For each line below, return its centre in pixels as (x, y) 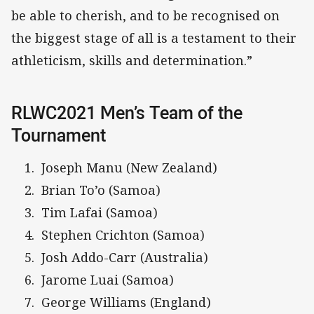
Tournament (59, 135)
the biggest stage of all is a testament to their (154, 38)
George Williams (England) (133, 302)
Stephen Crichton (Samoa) (130, 234)
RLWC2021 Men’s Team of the (127, 113)
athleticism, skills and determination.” (132, 61)
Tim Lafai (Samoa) (108, 212)
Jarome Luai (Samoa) (108, 279)
